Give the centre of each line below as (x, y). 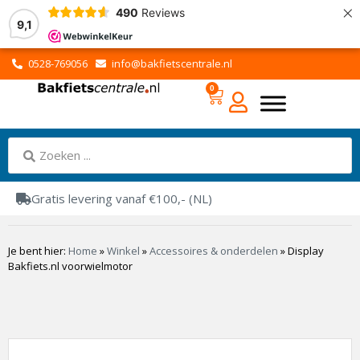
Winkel (123, 251)
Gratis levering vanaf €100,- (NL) (122, 198)
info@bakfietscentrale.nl (172, 63)
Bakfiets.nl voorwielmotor (70, 266)
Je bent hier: (37, 251)
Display (306, 251)
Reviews (163, 12)
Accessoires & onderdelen (214, 251)
